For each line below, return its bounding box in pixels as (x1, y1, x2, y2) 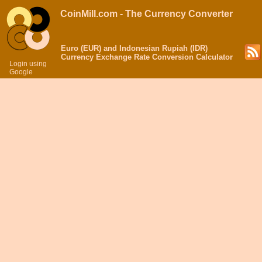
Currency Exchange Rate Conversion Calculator (61, 53, 233, 61)
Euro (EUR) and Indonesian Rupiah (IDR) (61, 44, 208, 53)
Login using (9, 60, 47, 68)
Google (9, 68, 33, 76)
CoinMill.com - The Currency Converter (60, 9, 233, 19)
